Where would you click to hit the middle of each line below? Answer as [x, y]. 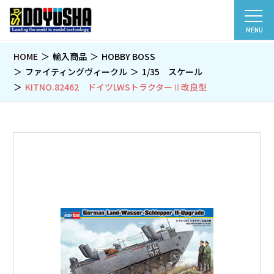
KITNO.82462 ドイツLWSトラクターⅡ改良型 [116, 87]
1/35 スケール [172, 72]
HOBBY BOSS [129, 56]
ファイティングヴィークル [76, 72]
